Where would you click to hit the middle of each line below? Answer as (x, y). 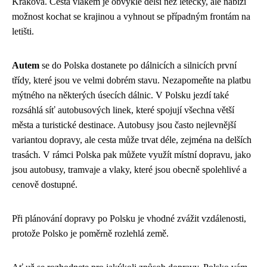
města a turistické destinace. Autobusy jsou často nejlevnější (124, 125)
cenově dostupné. (45, 184)
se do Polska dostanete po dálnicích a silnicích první (138, 65)
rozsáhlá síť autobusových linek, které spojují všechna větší (123, 110)
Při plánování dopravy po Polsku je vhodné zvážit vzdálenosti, (129, 218)
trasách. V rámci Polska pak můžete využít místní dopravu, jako (131, 154)
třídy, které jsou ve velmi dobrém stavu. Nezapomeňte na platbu (131, 80)
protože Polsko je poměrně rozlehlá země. (90, 233)
